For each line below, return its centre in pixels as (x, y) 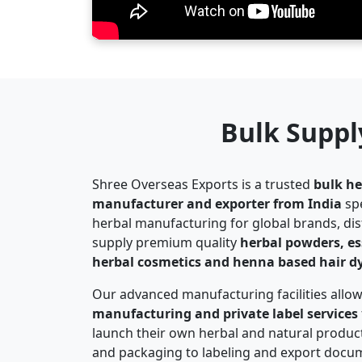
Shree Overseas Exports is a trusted (203, 165)
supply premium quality (166, 223)
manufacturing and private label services (225, 295)
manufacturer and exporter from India (217, 185)
